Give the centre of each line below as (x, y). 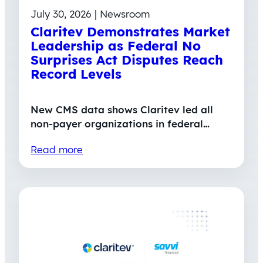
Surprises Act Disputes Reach (127, 60)
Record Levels (76, 74)
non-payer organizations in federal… (120, 124)
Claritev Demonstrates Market (131, 32)
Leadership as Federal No (116, 46)
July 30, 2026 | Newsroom (90, 14)
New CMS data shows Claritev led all (122, 110)
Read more (57, 150)
